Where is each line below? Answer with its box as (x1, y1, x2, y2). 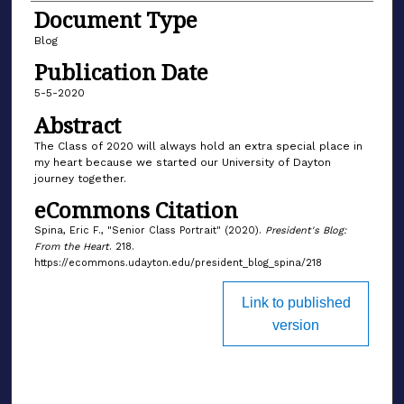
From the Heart (33, 241, 109, 253)
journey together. (33, 171, 126, 185)
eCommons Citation (33, 195, 238, 225)
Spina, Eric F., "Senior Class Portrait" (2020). (33, 225, 265, 237)
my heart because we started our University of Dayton (33, 155, 331, 169)
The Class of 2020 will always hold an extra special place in (33, 139, 363, 152)
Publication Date (33, 57, 208, 87)
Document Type (33, 5, 197, 34)
